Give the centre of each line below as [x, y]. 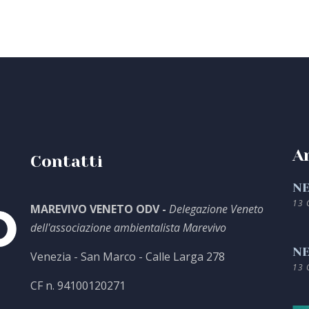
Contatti [66, 161]
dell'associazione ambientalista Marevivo [128, 228]
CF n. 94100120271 [78, 286]
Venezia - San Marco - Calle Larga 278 [127, 257]
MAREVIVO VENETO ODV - [99, 209]
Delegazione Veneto [216, 209]
